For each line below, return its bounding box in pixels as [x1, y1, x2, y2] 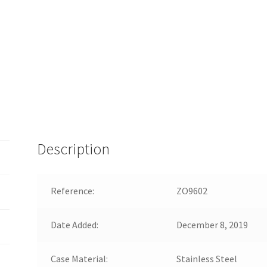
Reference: [50, 184, 94, 197]
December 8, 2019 [176, 218, 248, 231]
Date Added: [50, 218, 98, 231]
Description [37, 139, 110, 159]
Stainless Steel [176, 252, 237, 265]
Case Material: [50, 252, 108, 265]
